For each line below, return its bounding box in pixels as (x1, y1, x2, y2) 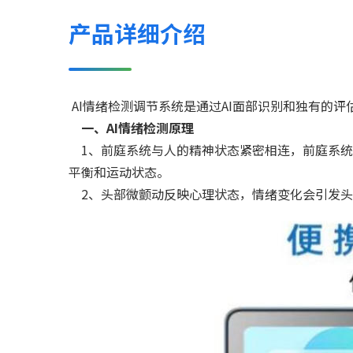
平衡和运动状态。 (69, 162, 169, 181)
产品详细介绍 (69, 17, 206, 49)
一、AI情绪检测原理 (81, 118, 194, 137)
